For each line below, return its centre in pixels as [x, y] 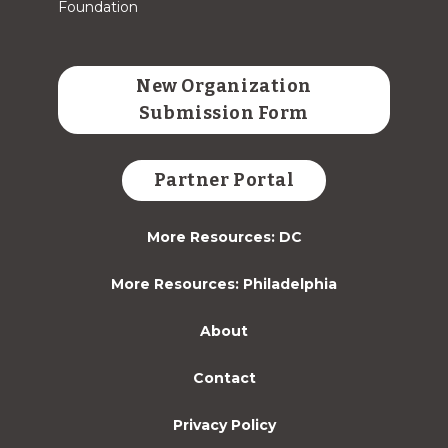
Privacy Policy [224, 424]
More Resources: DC [224, 236]
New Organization [224, 85]
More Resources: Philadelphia [224, 283]
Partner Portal [224, 179]
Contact [224, 377]
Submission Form [224, 112]
